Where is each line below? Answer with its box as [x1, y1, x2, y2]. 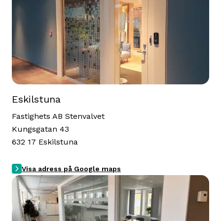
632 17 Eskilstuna [12, 137, 78, 147]
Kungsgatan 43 [12, 124, 69, 134]
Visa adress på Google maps [22, 165, 121, 173]
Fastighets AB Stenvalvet [12, 111, 105, 121]
